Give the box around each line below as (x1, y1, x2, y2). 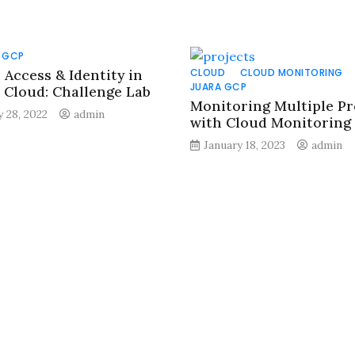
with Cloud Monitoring (189, 113, 351, 132)
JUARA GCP (189, 80, 247, 94)
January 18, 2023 (203, 138, 285, 152)
